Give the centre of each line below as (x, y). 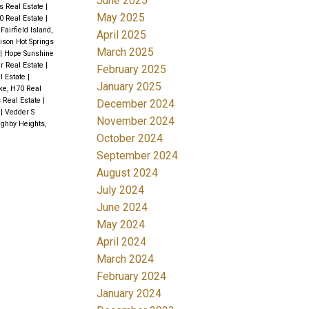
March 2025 (126, 52)
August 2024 (128, 172)
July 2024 (121, 190)
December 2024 (136, 103)
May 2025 (121, 17)
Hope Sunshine (29, 54)
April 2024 (122, 241)
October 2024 (130, 138)
